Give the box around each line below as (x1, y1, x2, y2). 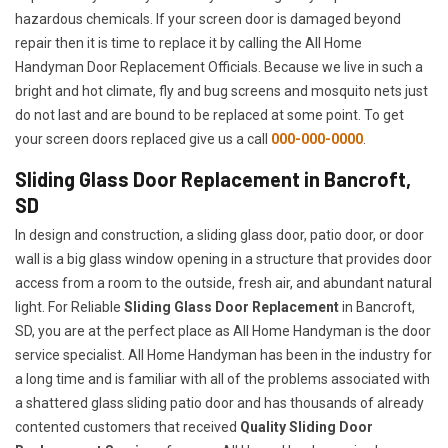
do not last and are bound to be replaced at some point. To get (15, 107, 404, 124)
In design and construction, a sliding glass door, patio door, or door (15, 227, 424, 244)
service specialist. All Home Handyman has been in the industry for (15, 347, 432, 364)
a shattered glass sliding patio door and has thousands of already (15, 395, 424, 412)
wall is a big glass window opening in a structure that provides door (15, 251, 432, 268)
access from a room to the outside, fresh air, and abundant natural (15, 275, 432, 292)
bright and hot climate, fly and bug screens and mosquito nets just (15, 83, 428, 100)
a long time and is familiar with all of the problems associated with (15, 371, 430, 388)
